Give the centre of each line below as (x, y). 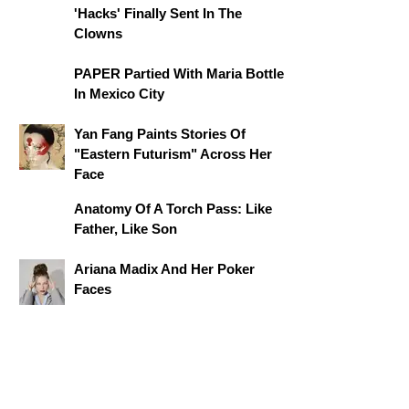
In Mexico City (119, 94)
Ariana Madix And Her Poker (164, 269)
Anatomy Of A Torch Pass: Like (173, 209)
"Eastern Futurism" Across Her (173, 154)
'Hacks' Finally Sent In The (158, 13)
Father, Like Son (126, 229)
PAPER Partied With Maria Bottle (179, 73)
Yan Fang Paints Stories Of (160, 134)
